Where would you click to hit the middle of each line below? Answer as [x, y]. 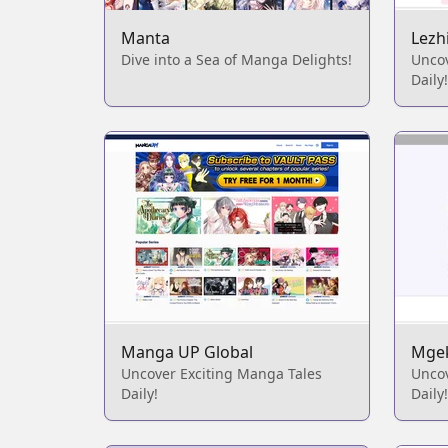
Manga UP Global [187, 352]
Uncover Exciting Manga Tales [221, 373]
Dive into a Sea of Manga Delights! [236, 59]
